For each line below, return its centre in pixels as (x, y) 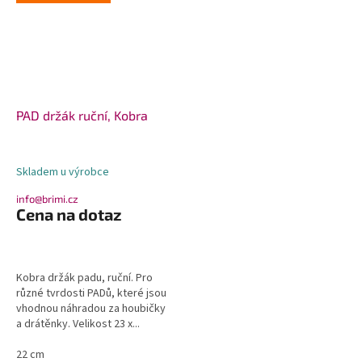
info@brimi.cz (47, 199)
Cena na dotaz (69, 215)
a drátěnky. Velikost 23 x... (78, 324)
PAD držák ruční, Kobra (82, 116)
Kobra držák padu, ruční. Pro (84, 278)
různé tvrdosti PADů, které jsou (91, 294)
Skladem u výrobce (63, 173)
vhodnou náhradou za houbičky (91, 309)
